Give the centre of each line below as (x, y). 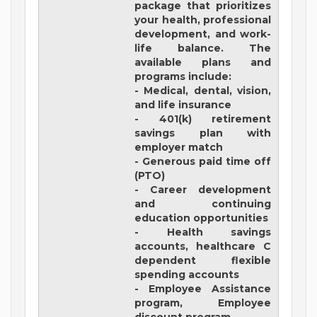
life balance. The (203, 48)
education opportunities (202, 218)
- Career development (203, 190)
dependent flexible (203, 261)
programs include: (183, 77)
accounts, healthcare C (203, 247)
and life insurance (183, 105)
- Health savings (203, 232)
